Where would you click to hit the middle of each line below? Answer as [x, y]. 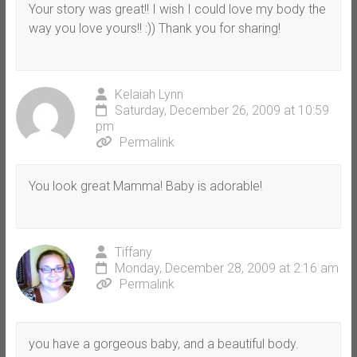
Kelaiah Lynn [149, 94]
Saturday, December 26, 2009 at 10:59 [222, 110]
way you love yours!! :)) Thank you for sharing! [154, 28]
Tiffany [133, 252]
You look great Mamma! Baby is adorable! [145, 186]
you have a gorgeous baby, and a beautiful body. [163, 343]
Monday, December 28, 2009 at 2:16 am [226, 268]
